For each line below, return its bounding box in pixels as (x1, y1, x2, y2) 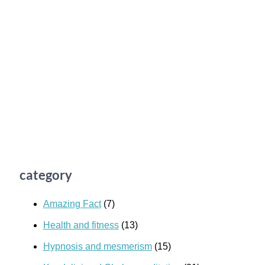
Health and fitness (43, 220, 119, 231)
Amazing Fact (43, 199, 101, 209)
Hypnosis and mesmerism (43, 241, 152, 252)
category (19, 167, 72, 183)
